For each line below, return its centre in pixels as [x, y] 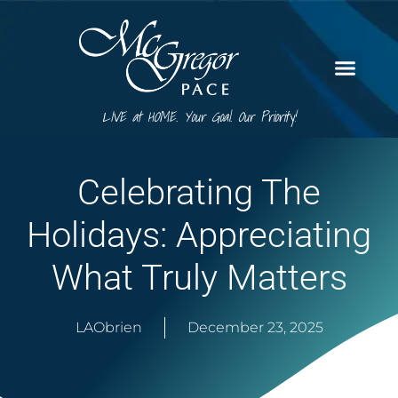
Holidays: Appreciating [199, 235]
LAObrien [108, 328]
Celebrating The [199, 193]
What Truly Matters [199, 278]
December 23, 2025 [255, 328]
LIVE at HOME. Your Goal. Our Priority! [199, 117]
